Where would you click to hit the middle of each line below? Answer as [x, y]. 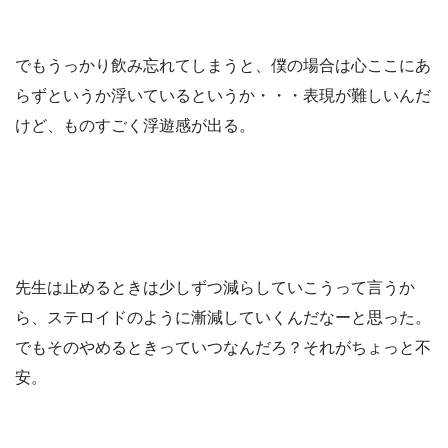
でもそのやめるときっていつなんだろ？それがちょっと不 [223, 347]
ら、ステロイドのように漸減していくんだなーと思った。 [223, 317]
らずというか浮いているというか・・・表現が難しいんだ [223, 95]
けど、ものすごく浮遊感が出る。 [135, 125]
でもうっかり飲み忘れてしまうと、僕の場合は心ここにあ [223, 65]
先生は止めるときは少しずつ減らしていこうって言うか [215, 287]
